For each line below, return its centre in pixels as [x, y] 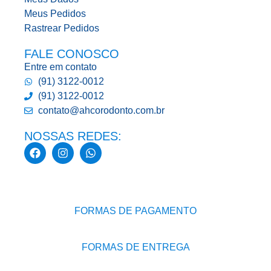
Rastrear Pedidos [62, 28]
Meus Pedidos [55, 14]
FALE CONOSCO [72, 54]
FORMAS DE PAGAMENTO [135, 211]
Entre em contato [60, 67]
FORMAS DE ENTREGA [135, 247]
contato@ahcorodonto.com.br [101, 111]
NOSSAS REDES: [73, 136]
